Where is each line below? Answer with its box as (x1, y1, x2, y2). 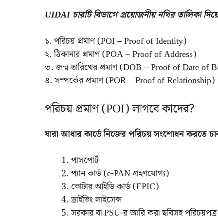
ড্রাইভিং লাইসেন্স (71, 192, 122, 207)
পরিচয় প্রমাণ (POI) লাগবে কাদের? (45, 99, 194, 118)
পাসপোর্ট (71, 153, 99, 167)
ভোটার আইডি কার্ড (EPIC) (71, 179, 159, 194)
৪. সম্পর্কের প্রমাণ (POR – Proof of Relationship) (45, 73, 215, 88)
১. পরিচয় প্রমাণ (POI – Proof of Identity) (45, 34, 186, 48)
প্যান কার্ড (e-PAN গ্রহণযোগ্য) (71, 166, 169, 181)
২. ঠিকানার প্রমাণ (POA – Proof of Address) (45, 47, 196, 61)
